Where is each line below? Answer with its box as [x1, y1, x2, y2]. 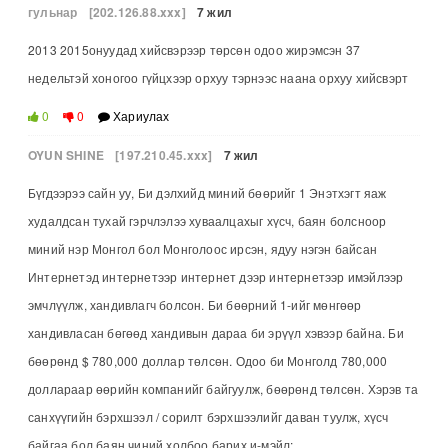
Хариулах [109, 106, 170, 124]
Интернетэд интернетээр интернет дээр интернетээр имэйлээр [28, 267, 404, 285]
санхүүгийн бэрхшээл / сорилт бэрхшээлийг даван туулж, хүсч [28, 407, 389, 425]
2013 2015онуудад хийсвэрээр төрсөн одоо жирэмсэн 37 [28, 40, 361, 58]
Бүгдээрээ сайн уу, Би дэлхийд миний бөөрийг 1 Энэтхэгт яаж [28, 183, 387, 201]
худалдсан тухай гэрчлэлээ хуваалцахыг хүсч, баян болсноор [28, 211, 387, 229]
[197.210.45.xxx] [115, 145, 213, 164]
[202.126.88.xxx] [88, 2, 186, 21]
